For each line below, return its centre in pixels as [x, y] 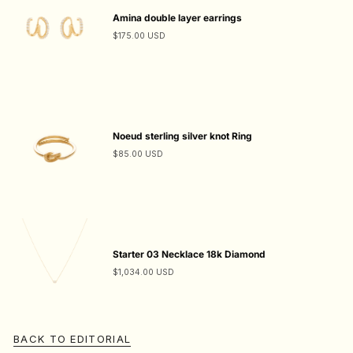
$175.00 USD [139, 36]
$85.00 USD [137, 154]
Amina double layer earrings [177, 18]
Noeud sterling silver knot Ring [182, 136]
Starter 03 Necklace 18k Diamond [189, 255]
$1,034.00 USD [143, 273]
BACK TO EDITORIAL [72, 338]
